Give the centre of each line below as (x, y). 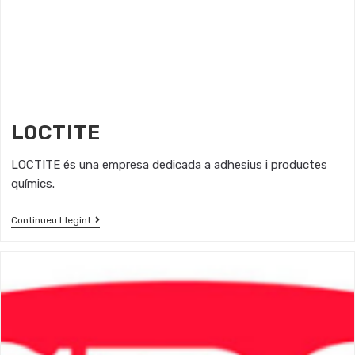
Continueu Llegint (51, 220)
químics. (32, 184)
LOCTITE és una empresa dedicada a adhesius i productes (169, 165)
